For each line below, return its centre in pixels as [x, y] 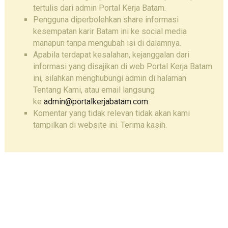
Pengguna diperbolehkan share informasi [106, 20]
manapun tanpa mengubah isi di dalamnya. [107, 43]
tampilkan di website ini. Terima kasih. [100, 125]
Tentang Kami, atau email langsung [94, 90]
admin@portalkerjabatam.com [96, 102]
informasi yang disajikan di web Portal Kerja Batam [122, 67]
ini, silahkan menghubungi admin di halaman [109, 78]
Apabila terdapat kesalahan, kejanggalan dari [111, 55]
